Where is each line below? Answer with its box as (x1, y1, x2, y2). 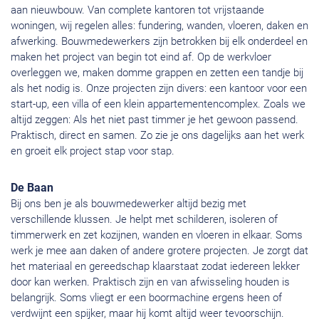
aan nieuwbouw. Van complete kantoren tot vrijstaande (11, 4, 264, 17)
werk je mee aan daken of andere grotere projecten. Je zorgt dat (11, 244, 308, 258)
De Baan (11, 181, 53, 195)
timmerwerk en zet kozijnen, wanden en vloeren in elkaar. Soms (11, 229, 303, 242)
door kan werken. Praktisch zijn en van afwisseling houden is (11, 276, 290, 289)
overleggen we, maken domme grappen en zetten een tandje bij (11, 66, 303, 80)
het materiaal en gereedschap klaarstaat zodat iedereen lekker (11, 260, 300, 273)
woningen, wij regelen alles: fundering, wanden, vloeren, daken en (11, 19, 308, 33)
